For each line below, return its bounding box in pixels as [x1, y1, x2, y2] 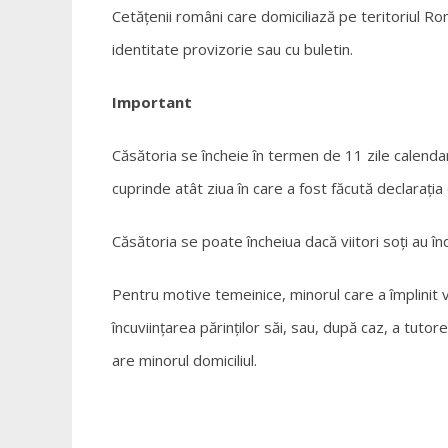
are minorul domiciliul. [112, 349, 257, 370]
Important [112, 91, 192, 112]
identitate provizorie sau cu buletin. [112, 38, 353, 59]
